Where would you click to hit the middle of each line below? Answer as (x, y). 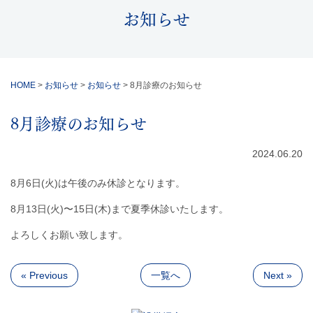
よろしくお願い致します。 (69, 235)
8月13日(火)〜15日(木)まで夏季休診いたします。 (119, 209)
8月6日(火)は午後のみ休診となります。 (98, 183)
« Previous (44, 276)
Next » (278, 276)
